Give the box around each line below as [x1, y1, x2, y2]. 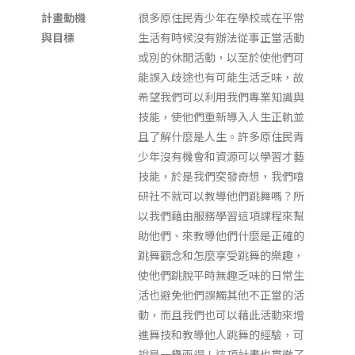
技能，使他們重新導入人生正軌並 [138, 109, 305, 124]
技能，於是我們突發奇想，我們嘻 [138, 168, 305, 184]
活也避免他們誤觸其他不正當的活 [138, 287, 305, 303]
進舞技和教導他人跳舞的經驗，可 [138, 326, 305, 342]
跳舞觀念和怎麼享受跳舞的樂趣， [138, 247, 305, 263]
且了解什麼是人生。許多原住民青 [138, 128, 305, 144]
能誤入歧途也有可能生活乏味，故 [138, 69, 305, 85]
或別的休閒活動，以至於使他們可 [138, 49, 305, 65]
